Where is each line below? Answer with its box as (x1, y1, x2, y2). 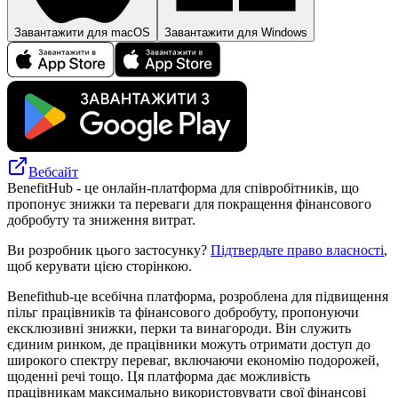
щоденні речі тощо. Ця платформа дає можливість (7, 368, 310, 384)
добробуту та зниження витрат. (7, 211, 195, 227)
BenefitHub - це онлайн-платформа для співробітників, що (7, 179, 359, 195)
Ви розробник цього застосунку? (7, 242, 211, 258)
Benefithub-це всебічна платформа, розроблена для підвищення (7, 288, 388, 304)
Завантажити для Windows (164, 25, 307, 39)
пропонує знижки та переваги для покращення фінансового (7, 195, 371, 211)
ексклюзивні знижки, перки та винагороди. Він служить (7, 320, 351, 336)
